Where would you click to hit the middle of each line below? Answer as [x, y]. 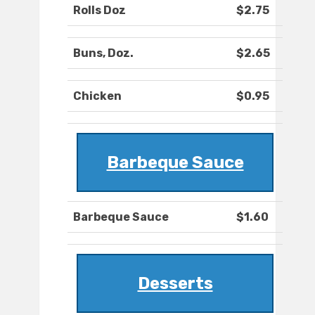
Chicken [97, 96]
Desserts [175, 284]
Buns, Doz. [103, 53]
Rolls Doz [99, 11]
